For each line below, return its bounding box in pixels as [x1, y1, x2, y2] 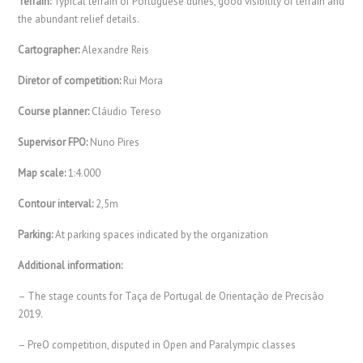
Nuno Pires [90, 135, 140, 149]
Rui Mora [121, 73, 164, 88]
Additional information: [18, 258, 123, 272]
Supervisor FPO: [18, 135, 91, 149]
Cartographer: [18, 42, 80, 57]
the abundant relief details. [18, 11, 140, 26]
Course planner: [18, 104, 90, 118]
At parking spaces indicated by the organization [53, 227, 269, 241]
